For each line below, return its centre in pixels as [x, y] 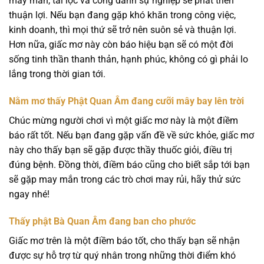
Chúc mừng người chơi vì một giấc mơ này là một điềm [123, 121]
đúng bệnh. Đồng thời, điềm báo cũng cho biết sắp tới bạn [129, 165]
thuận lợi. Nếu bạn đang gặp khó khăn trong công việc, [122, 15]
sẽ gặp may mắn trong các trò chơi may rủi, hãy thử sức [125, 180]
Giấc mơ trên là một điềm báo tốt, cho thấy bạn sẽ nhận [124, 240]
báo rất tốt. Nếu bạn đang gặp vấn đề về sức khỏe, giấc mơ [131, 136]
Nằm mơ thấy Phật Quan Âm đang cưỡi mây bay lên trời [126, 101]
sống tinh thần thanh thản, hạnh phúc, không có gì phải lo [128, 60]
